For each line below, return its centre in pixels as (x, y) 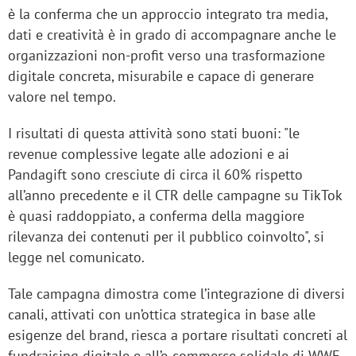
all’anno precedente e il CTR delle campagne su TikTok (175, 195)
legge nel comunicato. (78, 257)
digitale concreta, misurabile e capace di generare (161, 76)
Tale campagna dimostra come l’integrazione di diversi (176, 294)
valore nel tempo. (62, 97)
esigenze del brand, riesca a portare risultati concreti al (178, 335)
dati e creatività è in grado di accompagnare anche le (172, 35)
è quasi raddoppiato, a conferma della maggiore (156, 216)
